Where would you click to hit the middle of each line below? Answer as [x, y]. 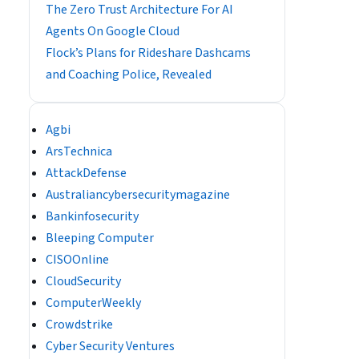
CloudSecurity [83, 281]
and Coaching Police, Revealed [129, 75]
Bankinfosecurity [92, 216]
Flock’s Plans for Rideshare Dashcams [148, 53]
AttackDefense [86, 173]
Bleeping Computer [100, 238]
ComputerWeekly [93, 303]
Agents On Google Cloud [113, 31]
